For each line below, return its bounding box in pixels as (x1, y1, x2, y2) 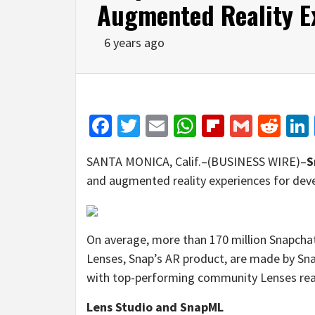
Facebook (112, 111, 202, 140)
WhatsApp (196, 111, 292, 140)
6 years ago (104, 34, 165, 51)
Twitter (140, 111, 207, 140)
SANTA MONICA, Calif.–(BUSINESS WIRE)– (86, 153, 307, 169)
